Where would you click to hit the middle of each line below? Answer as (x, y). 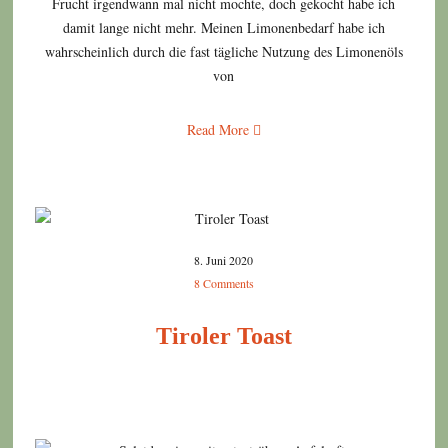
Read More (219, 130)
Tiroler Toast (223, 336)
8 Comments (223, 283)
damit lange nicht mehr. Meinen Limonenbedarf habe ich (223, 28)
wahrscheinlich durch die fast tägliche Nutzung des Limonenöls (223, 52)
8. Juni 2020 (224, 260)
